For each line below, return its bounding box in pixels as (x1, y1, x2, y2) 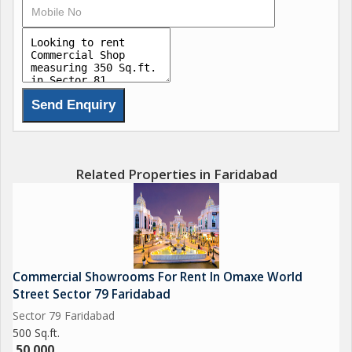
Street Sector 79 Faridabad (13, 286, 170, 302)
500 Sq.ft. (13, 325, 60, 340)
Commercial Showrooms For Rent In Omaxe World (13, 269, 302, 285)
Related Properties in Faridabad (75, 165, 277, 183)
